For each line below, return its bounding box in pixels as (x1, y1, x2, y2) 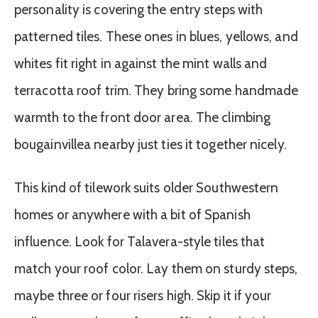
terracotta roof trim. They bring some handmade (14, 82, 299, 99)
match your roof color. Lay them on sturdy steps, (14, 261, 298, 278)
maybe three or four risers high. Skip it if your (14, 287, 272, 305)
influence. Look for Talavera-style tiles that (14, 234, 265, 251)
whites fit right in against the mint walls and (14, 55, 268, 72)
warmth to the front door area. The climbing (14, 109, 271, 126)
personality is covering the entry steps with (14, 1, 263, 18)
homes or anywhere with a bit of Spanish (14, 207, 251, 224)
